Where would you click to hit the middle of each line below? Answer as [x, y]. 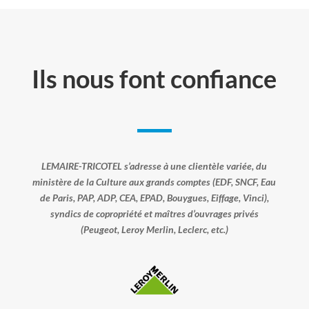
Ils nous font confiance [154, 78]
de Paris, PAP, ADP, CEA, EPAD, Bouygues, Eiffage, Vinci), [154, 197]
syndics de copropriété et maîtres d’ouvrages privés [154, 213]
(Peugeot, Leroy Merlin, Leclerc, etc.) [154, 229]
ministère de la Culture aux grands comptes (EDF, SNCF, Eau [154, 181]
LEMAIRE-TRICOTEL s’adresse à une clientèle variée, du [154, 166]
